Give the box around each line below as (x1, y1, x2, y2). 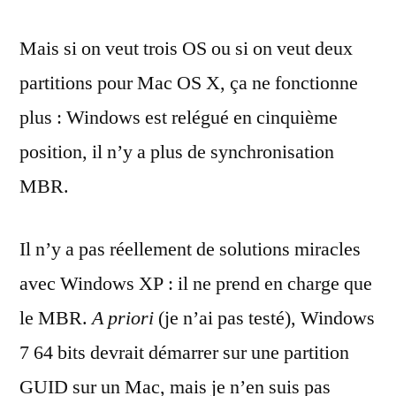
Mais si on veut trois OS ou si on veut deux (19, 36, 353, 61)
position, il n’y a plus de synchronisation (19, 140, 334, 164)
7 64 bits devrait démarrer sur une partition (19, 340, 349, 365)
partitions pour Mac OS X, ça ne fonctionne (19, 71, 358, 95)
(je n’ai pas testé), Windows (154, 306, 375, 331)
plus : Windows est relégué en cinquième (19, 105, 338, 130)
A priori (92, 306, 154, 331)
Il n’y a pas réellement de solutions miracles (19, 237, 361, 262)
